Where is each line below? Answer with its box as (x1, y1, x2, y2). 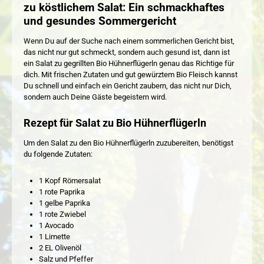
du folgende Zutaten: (24, 150, 93, 159)
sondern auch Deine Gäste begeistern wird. (24, 92, 167, 101)
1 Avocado (38, 220, 74, 230)
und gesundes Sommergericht (24, 14, 176, 28)
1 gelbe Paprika (38, 198, 90, 207)
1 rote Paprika (38, 187, 85, 196)
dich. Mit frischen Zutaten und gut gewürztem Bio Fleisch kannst (24, 70, 237, 79)
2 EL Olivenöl (38, 243, 81, 252)
